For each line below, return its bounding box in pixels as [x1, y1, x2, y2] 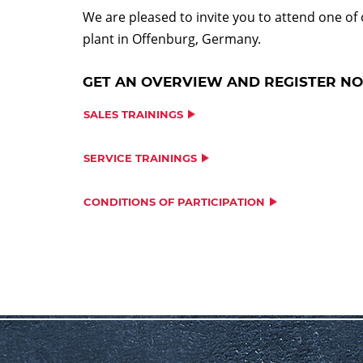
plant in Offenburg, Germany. [83, 30, 261, 48]
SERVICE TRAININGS [83, 151, 197, 164]
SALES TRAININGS [83, 107, 183, 121]
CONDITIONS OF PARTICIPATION [83, 194, 265, 208]
